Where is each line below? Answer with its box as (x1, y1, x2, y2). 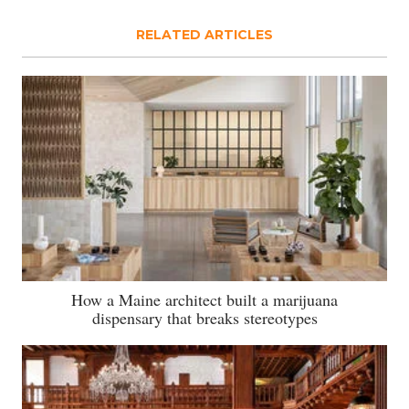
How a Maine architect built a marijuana (71, 288, 338, 310)
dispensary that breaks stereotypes (91, 306, 318, 329)
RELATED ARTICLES (136, 26, 273, 43)
